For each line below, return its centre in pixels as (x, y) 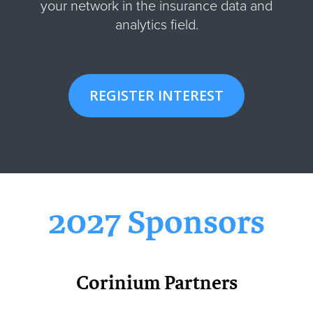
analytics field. (156, 25)
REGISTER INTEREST (156, 95)
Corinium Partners (156, 282)
